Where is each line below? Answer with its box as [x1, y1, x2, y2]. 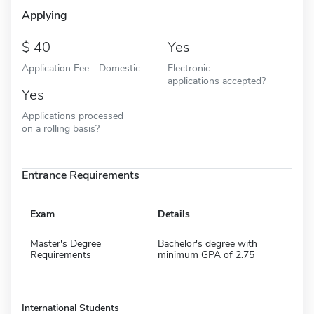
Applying [22, 7, 67, 23]
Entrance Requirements [22, 167, 139, 183]
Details [158, 207, 190, 221]
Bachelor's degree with [158, 236, 257, 250]
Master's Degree [30, 236, 101, 250]
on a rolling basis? [22, 121, 100, 135]
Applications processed [22, 108, 123, 123]
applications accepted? [168, 73, 266, 88]
